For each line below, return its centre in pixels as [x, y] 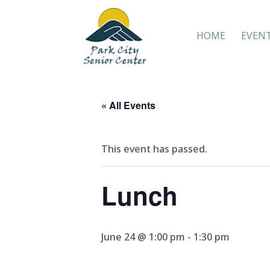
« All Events [128, 105]
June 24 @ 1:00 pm [143, 237]
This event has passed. [154, 149]
